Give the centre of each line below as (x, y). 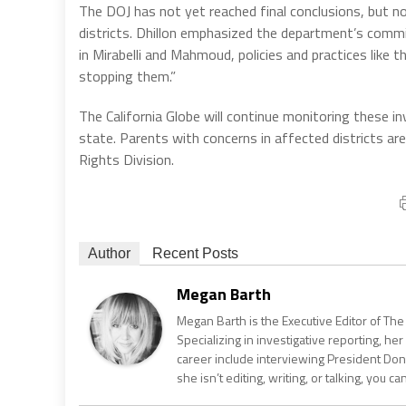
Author (109, 253)
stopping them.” (127, 76)
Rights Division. (126, 159)
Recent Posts (195, 253)
